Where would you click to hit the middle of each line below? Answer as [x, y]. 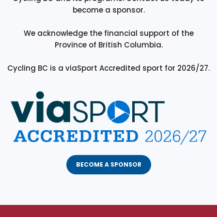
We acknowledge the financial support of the [108, 33]
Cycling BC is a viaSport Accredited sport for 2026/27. [108, 68]
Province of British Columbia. [108, 45]
